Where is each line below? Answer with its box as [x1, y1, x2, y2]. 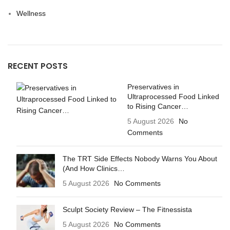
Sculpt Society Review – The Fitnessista [63, 205, 192, 214]
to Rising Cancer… [127, 102, 188, 111]
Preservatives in [127, 83, 179, 91]
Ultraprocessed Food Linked [127, 92, 219, 101]
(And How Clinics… [63, 164, 125, 173]
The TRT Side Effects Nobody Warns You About [63, 155, 217, 163]
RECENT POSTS [8, 60, 68, 72]
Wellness [16, 9, 46, 18]
